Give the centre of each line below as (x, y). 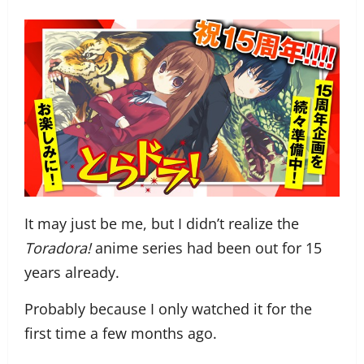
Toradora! (58, 248)
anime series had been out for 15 (206, 248)
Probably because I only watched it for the (168, 309)
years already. (72, 273)
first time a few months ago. (121, 334)
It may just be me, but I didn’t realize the (162, 224)
